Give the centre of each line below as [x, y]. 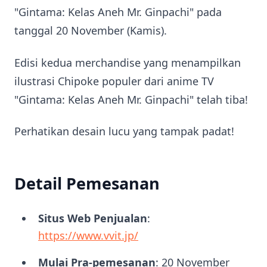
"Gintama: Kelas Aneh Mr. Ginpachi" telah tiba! [131, 99]
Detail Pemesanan [87, 183]
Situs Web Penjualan [93, 218]
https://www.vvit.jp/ [88, 235]
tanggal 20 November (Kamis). [91, 30]
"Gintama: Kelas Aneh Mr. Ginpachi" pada [118, 12]
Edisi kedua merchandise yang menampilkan [128, 62]
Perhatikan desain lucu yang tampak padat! [124, 131]
